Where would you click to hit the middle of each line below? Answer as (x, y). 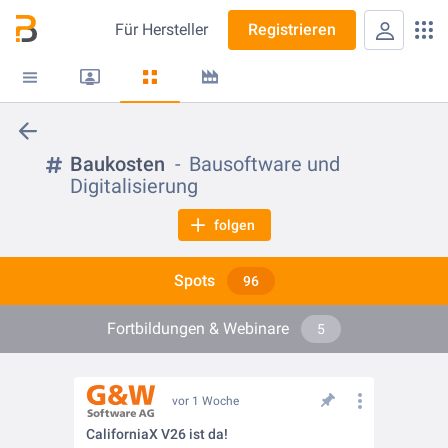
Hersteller (175, 29)
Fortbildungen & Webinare (198, 328)
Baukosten (117, 164)
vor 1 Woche (205, 401)
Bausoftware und (264, 164)
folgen (234, 225)
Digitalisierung (134, 186)
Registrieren (292, 29)
